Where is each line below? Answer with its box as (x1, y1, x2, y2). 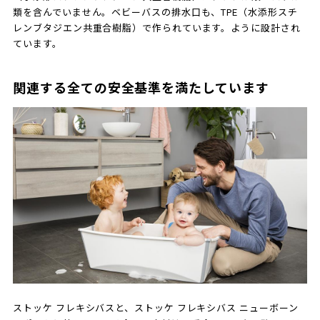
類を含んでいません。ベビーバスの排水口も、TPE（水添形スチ (13, 6, 298, 18)
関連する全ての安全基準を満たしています (13, 80, 269, 96)
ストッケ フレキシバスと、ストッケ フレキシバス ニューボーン (13, 302, 299, 314)
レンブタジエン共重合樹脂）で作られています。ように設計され (13, 22, 301, 34)
